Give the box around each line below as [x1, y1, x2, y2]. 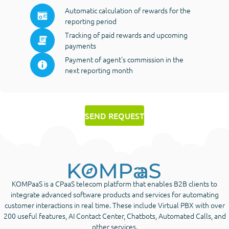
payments [65, 40, 96, 51]
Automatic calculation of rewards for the [65, 5, 191, 15]
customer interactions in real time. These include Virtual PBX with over [4, 200, 225, 211]
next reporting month [65, 64, 133, 75]
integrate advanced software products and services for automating [10, 189, 219, 200]
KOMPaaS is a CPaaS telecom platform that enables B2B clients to [12, 178, 217, 189]
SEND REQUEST [85, 109, 144, 121]
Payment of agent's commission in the [65, 54, 184, 64]
